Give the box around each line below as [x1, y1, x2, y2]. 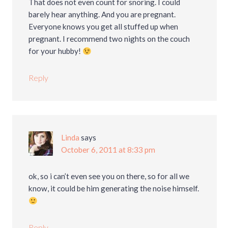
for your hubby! [28, 46, 83, 56]
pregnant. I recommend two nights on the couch [28, 34, 190, 44]
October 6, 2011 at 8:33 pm [61, 145, 156, 155]
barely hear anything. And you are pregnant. [28, 10, 176, 19]
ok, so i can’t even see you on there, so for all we [28, 172, 190, 181]
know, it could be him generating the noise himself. [28, 184, 199, 193]
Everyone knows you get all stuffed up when [28, 22, 179, 32]
